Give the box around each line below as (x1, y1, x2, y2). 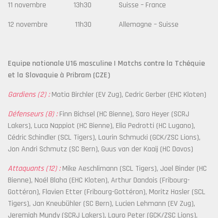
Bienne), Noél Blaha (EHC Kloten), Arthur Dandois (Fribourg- (8, 175, 190, 185)
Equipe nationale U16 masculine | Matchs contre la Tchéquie (8, 58, 205, 69)
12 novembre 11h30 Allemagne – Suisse (8, 19, 179, 30)
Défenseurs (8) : (8, 109, 57, 119)
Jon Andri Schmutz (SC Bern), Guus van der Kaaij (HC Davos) (8, 144, 193, 154)
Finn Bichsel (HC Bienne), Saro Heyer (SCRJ (57, 109, 189, 119)
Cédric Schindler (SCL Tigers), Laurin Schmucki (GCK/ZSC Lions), (8, 132, 200, 143)
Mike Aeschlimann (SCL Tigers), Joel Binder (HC (60, 163, 207, 174)
